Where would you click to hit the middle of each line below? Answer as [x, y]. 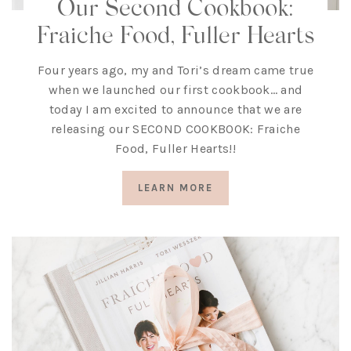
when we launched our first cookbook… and [175, 90]
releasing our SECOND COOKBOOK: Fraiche [175, 129]
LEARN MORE [175, 188]
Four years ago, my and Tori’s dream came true [175, 71]
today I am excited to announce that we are [175, 110]
